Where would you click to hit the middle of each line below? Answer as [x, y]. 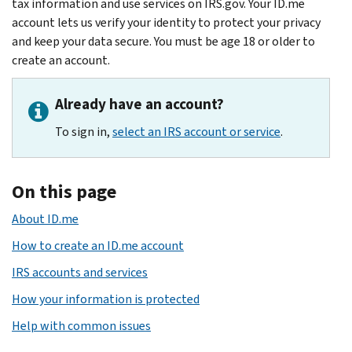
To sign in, [84, 131]
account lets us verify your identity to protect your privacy [166, 22]
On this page [64, 191]
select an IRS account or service [196, 131]
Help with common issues [81, 325]
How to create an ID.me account [98, 245]
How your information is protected [106, 299]
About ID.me [45, 218]
